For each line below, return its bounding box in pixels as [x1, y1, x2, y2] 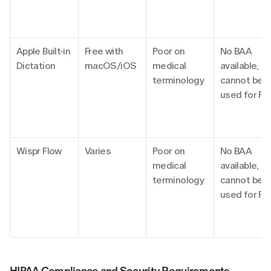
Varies [85, 145, 111, 157]
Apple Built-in [16, 45, 71, 57]
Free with [85, 45, 123, 57]
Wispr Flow [16, 145, 62, 157]
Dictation [16, 59, 56, 71]
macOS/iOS [85, 59, 137, 71]
